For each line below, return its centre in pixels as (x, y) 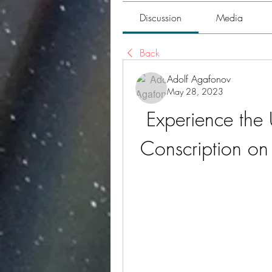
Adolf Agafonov (199, 79)
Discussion (161, 18)
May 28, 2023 (195, 91)
